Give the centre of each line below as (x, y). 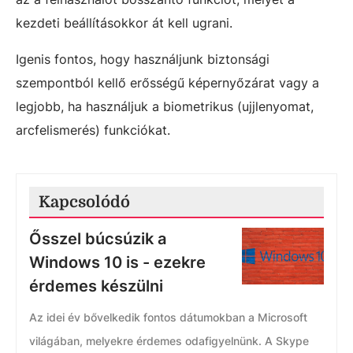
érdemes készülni (96, 286)
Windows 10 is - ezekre (117, 262)
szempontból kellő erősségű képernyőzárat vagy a (167, 83)
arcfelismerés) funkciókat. (93, 130)
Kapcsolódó (84, 202)
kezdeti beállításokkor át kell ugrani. (126, 23)
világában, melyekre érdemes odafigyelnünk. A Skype (169, 341)
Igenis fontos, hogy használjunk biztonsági (143, 59)
